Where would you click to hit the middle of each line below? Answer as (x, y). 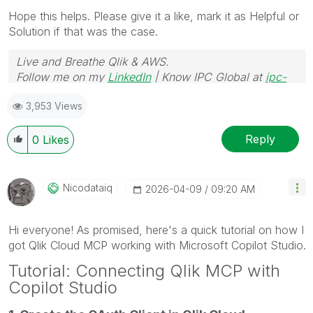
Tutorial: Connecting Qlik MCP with (144, 271)
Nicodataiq (88, 188)
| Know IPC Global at (208, 77)
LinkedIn (129, 77)
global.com (45, 92)
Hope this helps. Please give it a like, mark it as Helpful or (154, 16)
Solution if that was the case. (83, 31)
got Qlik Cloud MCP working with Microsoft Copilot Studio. (157, 245)
